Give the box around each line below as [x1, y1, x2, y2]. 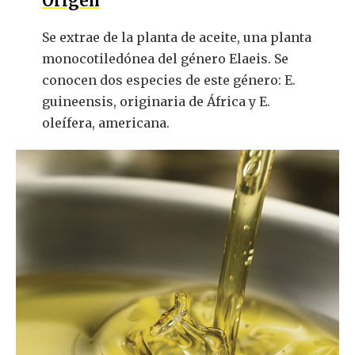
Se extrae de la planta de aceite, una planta [41, 29, 311, 46]
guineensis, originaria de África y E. [41, 94, 270, 110]
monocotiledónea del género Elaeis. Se [41, 51, 288, 67]
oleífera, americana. [41, 115, 170, 132]
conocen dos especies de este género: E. [41, 72, 296, 89]
